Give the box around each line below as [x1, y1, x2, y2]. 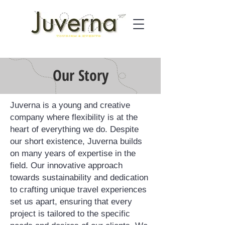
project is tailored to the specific [10, 209, 130, 218]
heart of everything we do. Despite [10, 125, 139, 134]
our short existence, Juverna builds [10, 137, 142, 146]
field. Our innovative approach [10, 161, 123, 170]
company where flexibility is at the [10, 113, 138, 122]
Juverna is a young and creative [10, 100, 130, 110]
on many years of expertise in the [10, 149, 136, 158]
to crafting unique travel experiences [10, 185, 147, 194]
